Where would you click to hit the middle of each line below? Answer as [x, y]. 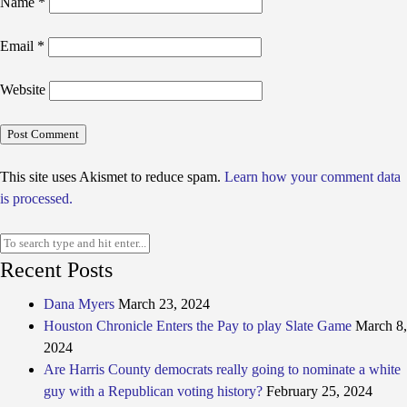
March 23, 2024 [164, 304]
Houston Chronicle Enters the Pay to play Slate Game [198, 326]
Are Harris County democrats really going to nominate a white [222, 369]
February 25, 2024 [319, 391]
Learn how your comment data [313, 177]
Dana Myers [79, 304]
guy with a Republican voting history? [153, 391]
